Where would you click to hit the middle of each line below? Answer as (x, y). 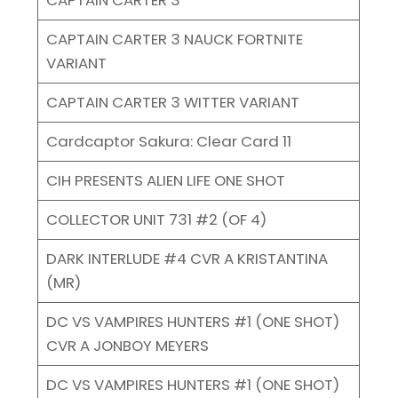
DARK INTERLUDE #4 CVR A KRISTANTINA (187, 258)
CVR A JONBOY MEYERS (127, 345)
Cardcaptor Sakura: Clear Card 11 (168, 141)
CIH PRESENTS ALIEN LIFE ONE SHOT (165, 180)
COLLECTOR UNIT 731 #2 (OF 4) (156, 219)
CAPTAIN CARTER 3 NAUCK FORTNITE (174, 39)
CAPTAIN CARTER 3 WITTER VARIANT (172, 102)
